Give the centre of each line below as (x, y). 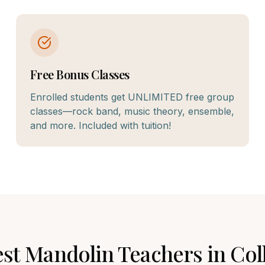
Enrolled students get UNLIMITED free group (132, 97)
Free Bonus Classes (80, 74)
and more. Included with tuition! (100, 125)
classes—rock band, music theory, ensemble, (132, 111)
